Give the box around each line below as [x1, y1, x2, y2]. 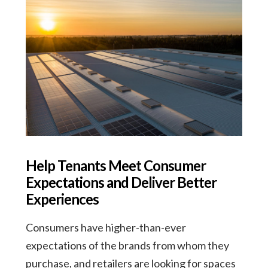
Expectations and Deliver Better [25, 173, 217, 191]
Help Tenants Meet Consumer [25, 156, 206, 174]
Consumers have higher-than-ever [25, 220, 186, 234]
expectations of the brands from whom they [25, 238, 229, 252]
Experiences [25, 190, 99, 208]
